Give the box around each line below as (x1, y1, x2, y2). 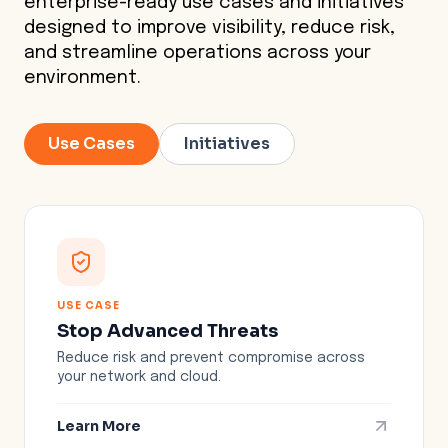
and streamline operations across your (24, 43, 371, 62)
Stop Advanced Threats (57, 319, 278, 342)
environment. (24, 68, 141, 87)
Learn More (57, 416, 141, 435)
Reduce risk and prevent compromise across (57, 350, 365, 365)
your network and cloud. (57, 369, 221, 384)
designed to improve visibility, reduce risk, (24, 18, 395, 37)
